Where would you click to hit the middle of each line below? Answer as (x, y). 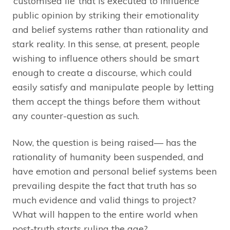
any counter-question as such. (76, 116)
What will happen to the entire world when (105, 215)
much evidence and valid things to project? (104, 200)
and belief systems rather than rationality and (110, 30)
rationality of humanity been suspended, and (108, 157)
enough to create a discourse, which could (102, 73)
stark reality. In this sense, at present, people (106, 44)
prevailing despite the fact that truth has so (104, 186)
